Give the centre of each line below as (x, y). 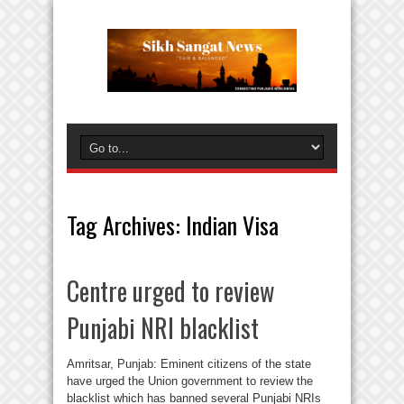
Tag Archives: (126, 225)
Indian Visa (232, 225)
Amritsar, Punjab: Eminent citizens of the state (189, 364)
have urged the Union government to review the (190, 381)
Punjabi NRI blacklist (163, 328)
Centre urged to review (170, 291)
